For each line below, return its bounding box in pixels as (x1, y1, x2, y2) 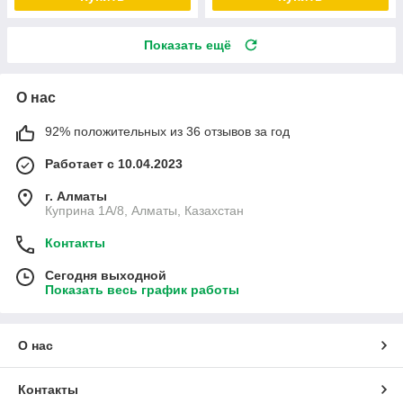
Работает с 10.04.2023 (45, 157, 183, 172)
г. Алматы (45, 189, 107, 204)
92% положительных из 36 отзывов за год (45, 124, 290, 139)
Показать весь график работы (45, 282, 239, 298)
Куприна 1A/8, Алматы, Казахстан (45, 203, 244, 219)
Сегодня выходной (45, 268, 166, 283)
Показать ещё (144, 38, 231, 53)
